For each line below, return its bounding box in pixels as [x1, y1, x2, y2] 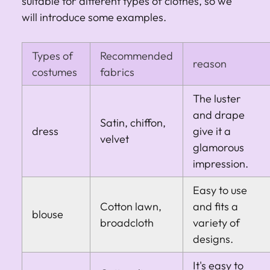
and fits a [193, 199, 238, 213]
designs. [193, 231, 233, 246]
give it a [193, 124, 231, 138]
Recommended [100, 48, 173, 63]
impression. [193, 156, 248, 171]
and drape [193, 107, 245, 122]
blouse [32, 207, 63, 221]
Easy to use [193, 183, 247, 197]
